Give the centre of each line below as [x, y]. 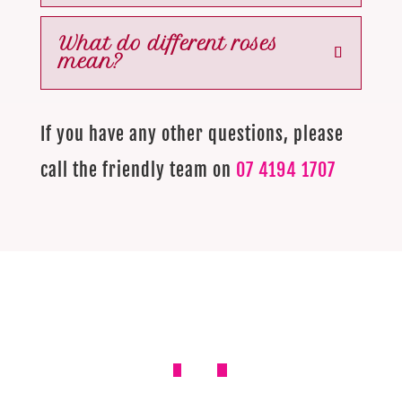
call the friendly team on [138, 170]
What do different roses [168, 44]
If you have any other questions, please [192, 134]
